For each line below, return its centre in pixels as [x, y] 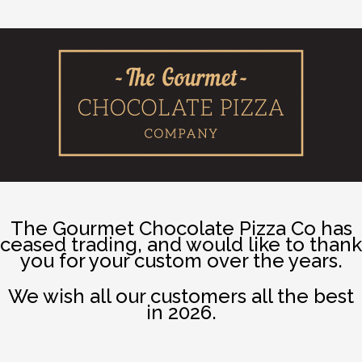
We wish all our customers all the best [181, 296]
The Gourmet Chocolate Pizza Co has [181, 228]
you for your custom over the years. [181, 261]
